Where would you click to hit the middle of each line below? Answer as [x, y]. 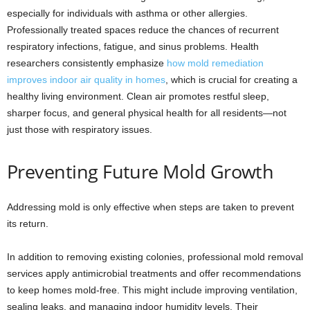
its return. [28, 224]
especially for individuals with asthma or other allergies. [127, 13]
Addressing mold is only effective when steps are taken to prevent [151, 207]
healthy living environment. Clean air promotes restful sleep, [138, 97]
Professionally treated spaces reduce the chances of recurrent [143, 30]
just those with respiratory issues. [80, 130]
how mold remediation [215, 63]
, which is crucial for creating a [231, 80]
